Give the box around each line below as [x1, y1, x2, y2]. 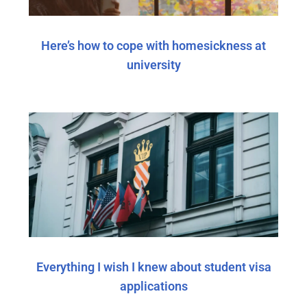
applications [119, 279, 188, 294]
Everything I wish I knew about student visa [36, 260, 271, 275]
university [126, 58, 181, 73]
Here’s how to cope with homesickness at [41, 38, 266, 53]
